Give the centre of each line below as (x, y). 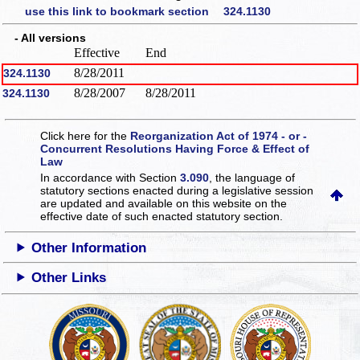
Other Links (69, 277)
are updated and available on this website (148, 203)
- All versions (45, 38)
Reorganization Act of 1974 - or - (219, 135)
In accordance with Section (110, 177)
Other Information (89, 247)
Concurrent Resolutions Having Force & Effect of (175, 148)
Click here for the (86, 135)
